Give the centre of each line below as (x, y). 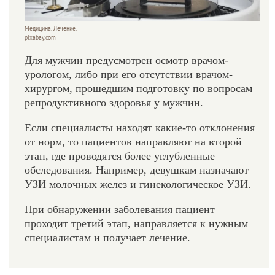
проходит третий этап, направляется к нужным (136, 224)
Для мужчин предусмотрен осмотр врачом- (126, 60)
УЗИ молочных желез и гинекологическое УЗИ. (138, 184)
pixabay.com (40, 38)
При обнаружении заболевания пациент (120, 210)
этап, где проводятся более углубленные (120, 156)
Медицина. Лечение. (51, 29)
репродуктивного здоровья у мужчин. (114, 103)
